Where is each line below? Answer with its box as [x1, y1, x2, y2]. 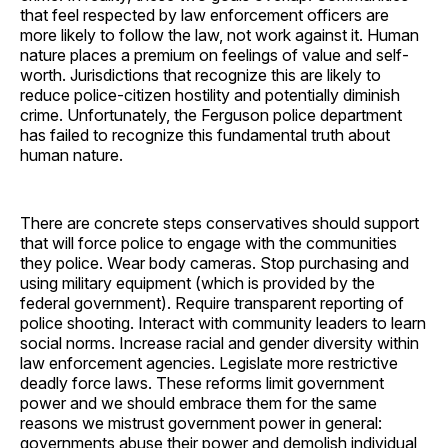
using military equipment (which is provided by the [20, 272, 375, 293]
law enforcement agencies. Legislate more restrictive [20, 352, 398, 373]
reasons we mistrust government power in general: [20, 412, 382, 433]
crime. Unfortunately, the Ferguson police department [20, 104, 402, 125]
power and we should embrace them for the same [20, 392, 377, 413]
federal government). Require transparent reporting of [20, 292, 404, 313]
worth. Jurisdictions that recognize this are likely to [20, 64, 381, 85]
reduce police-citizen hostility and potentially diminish [20, 84, 400, 105]
